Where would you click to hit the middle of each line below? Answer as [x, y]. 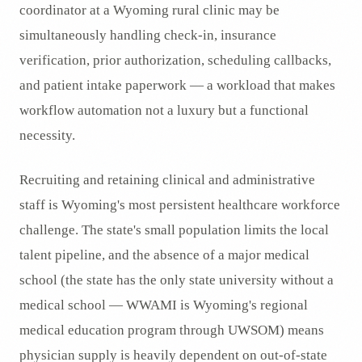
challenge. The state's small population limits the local [174, 230]
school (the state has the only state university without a [177, 280]
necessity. [47, 135]
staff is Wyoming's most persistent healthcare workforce [180, 205]
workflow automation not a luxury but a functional [164, 110]
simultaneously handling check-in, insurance [148, 35]
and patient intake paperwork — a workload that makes [177, 85]
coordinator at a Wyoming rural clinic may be [149, 10]
